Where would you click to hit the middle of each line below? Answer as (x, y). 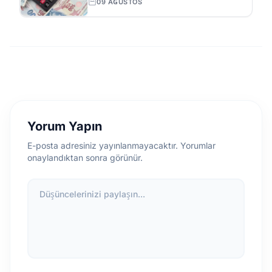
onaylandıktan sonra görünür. (85, 158)
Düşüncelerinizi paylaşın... (92, 194)
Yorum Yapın (65, 126)
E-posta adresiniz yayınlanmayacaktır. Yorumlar (121, 145)
